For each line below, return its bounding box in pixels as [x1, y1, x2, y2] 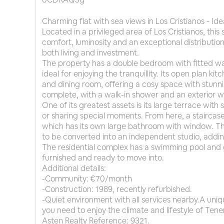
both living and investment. [42, 47, 139, 58]
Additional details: [42, 163, 106, 174]
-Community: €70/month [42, 173, 132, 184]
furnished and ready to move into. [42, 152, 164, 163]
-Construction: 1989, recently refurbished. [42, 184, 192, 195]
